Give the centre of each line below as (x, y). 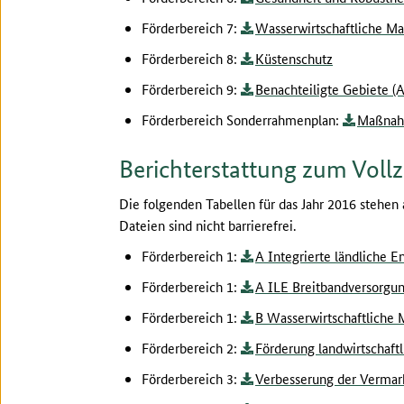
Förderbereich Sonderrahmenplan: (242, 119)
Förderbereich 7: (191, 28)
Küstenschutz (294, 58)
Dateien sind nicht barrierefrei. (207, 225)
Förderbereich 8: (191, 58)
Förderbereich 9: (191, 89)
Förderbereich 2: (191, 348)
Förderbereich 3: (191, 378)
